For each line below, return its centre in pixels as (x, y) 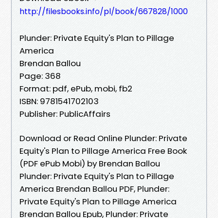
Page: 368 (40, 76)
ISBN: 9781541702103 (59, 101)
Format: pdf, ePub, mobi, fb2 (76, 88)
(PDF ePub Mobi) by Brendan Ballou (90, 163)
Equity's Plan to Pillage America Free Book (103, 151)
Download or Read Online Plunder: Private (103, 138)
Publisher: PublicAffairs (65, 114)
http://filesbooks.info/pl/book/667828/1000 (104, 11)
